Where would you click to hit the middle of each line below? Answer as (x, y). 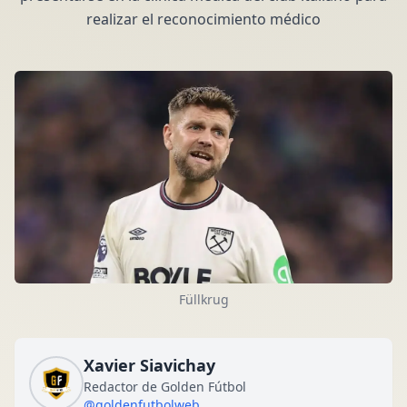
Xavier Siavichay (149, 366)
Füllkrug (203, 300)
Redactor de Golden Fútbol (165, 387)
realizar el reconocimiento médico (203, 19)
